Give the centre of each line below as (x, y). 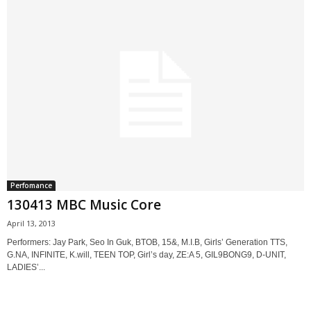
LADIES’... (26, 268)
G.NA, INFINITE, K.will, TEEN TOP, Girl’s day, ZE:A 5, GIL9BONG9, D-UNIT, (146, 255)
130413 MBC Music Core (84, 205)
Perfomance (31, 186)
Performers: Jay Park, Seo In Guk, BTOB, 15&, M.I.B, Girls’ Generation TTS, (147, 243)
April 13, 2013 (31, 224)
